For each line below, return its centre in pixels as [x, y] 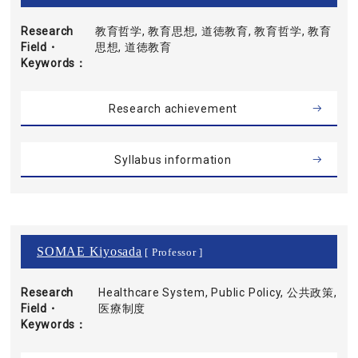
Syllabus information [173, 160]
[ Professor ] [173, 253]
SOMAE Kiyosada [89, 251]
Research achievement [173, 109]
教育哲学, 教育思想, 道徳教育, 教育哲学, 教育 [213, 31]
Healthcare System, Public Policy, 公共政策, [218, 292]
